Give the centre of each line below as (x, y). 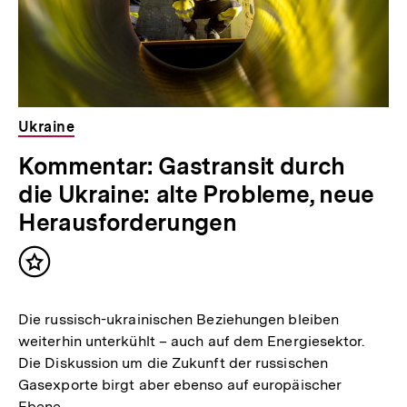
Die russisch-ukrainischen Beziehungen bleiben (179, 319)
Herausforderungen (128, 223)
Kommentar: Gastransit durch (182, 166)
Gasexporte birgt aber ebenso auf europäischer (180, 384)
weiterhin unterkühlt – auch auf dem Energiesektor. (192, 341)
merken (63, 288)
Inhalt (56, 270)
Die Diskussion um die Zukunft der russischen (173, 362)
